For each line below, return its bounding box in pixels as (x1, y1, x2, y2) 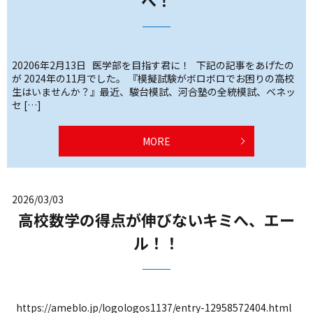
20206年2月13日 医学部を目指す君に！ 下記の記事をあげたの (12, 57, 294, 72)
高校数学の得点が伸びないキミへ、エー (18, 208, 295, 231)
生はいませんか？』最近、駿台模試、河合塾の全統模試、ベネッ (12, 84, 296, 99)
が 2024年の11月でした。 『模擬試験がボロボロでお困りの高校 (12, 71, 294, 85)
